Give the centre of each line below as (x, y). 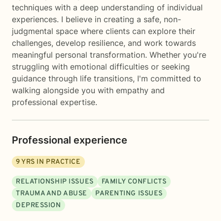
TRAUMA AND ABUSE (52, 194)
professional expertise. (55, 102)
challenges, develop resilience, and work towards (104, 43)
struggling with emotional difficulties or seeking (101, 67)
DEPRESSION (38, 205)
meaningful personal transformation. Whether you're (109, 55)
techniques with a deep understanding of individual (107, 7)
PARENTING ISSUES (129, 194)
